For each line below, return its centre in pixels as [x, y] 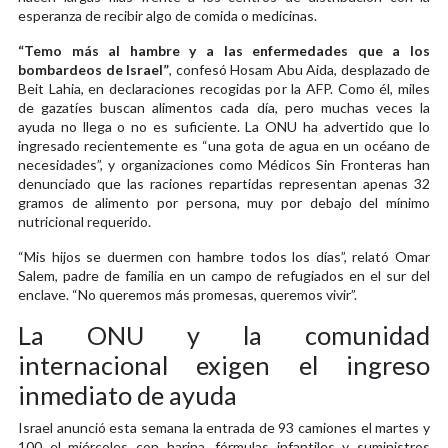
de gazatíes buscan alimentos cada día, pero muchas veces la [224, 107]
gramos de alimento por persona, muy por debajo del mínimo [224, 202]
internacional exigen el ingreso [224, 364]
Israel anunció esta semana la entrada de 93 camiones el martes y [224, 427]
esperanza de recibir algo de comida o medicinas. [167, 15]
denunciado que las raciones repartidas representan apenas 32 [224, 183]
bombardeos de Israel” [93, 69]
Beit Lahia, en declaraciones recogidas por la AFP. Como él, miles [224, 88]
